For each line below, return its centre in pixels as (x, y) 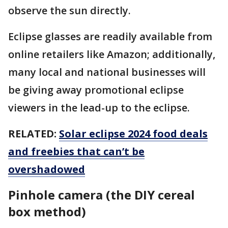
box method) (47, 212)
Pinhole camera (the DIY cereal (102, 195)
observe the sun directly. (69, 11)
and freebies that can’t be (76, 152)
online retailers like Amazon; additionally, (112, 54)
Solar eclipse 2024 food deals (133, 134)
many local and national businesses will (107, 72)
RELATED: (34, 134)
